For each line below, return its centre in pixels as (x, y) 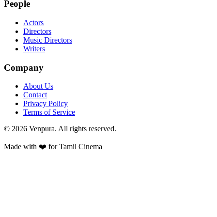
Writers (34, 48)
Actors (33, 22)
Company (24, 67)
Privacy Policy (46, 104)
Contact (35, 95)
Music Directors (48, 40)
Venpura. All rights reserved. (72, 129)
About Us (38, 86)
